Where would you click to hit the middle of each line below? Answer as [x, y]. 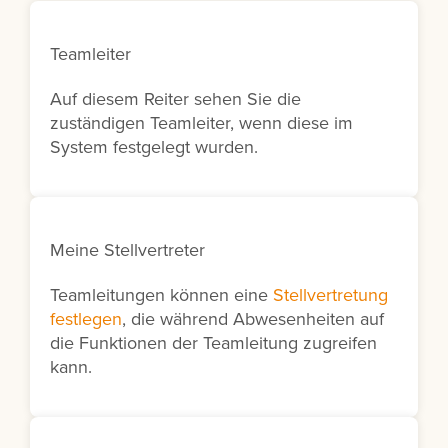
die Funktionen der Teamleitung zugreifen [213, 343]
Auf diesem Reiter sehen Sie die [175, 99]
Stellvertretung [330, 295]
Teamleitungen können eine [161, 295]
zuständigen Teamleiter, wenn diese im [201, 123]
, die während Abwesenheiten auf [253, 319]
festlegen [86, 319]
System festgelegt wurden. [154, 147]
